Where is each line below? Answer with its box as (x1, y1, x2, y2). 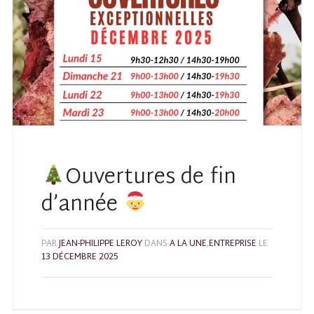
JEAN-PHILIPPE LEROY (59, 235, 143, 252)
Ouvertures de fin (65, 158, 237, 197)
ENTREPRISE (209, 235, 257, 252)
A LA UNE (170, 235, 207, 252)
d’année (41, 185, 124, 224)
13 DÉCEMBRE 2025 (41, 249, 118, 265)
